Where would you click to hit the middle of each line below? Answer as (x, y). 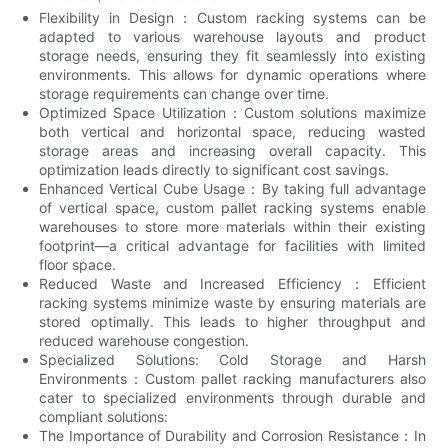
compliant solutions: (104, 416)
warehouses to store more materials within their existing (232, 226)
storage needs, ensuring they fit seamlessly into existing (232, 55)
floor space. (78, 264)
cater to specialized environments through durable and (232, 397)
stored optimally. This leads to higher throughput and (232, 321)
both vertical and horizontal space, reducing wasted (232, 131)
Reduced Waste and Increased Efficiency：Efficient (232, 283)
